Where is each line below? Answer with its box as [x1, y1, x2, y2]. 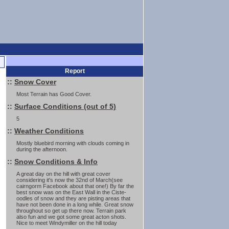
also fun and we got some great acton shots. [16, 214, 126, 220]
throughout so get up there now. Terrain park [16, 208, 126, 214]
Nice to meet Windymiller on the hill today [16, 220, 117, 226]
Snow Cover [14, 78, 56, 86]
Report [64, 67, 85, 75]
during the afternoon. [16, 146, 67, 152]
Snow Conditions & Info [14, 157, 98, 166]
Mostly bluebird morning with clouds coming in [16, 140, 129, 146]
